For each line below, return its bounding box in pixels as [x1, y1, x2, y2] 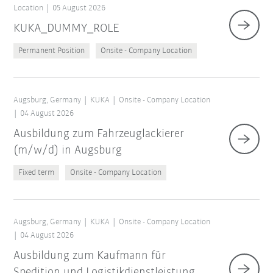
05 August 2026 [52, 4, 106, 13]
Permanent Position [18, 46, 85, 56]
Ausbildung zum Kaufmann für [13, 250, 166, 263]
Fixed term [18, 168, 55, 178]
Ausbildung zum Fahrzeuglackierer [13, 128, 185, 141]
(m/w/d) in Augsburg [13, 144, 122, 157]
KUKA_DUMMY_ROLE [13, 23, 120, 35]
